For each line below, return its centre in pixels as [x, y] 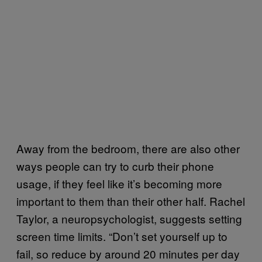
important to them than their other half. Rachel [131, 201]
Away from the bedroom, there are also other [128, 148]
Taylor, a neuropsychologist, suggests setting [129, 218]
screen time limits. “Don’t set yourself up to [122, 236]
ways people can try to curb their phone [115, 166]
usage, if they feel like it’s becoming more [119, 183]
